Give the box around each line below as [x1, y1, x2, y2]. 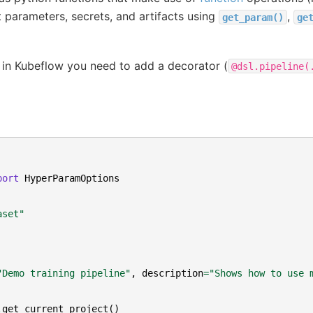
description [141, 267, 203, 279]
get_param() [221, 11, 284, 23]
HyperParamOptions [24, 172, 119, 184]
